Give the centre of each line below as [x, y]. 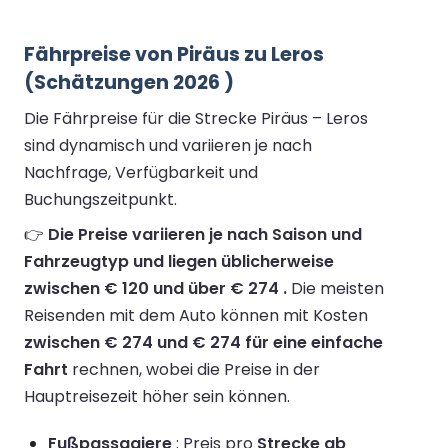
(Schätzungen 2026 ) [129, 82]
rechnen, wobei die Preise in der [194, 369]
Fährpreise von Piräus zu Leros [174, 54]
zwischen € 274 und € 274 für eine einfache [203, 342]
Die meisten [335, 288]
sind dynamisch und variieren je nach [168, 145]
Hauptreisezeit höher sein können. [157, 396]
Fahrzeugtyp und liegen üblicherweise [179, 261]
